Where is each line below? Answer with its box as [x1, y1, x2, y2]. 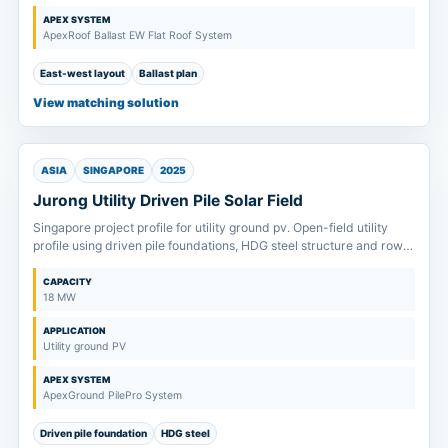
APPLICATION [43, 324, 106, 336]
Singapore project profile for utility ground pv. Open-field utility [33, 219, 388, 235]
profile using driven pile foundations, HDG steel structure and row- [33, 237, 409, 253]
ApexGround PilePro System [43, 388, 182, 402]
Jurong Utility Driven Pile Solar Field [33, 190, 303, 210]
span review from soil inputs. [33, 255, 194, 271]
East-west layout [40, 66, 125, 79]
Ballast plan [139, 66, 197, 79]
